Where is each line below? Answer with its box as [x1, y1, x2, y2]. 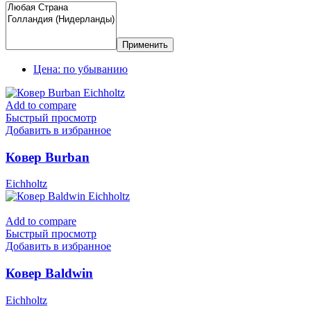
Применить [122, 39, 168, 50]
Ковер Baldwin [6, 266, 93, 281]
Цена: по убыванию [33, 62, 128, 75]
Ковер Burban [6, 149, 90, 165]
